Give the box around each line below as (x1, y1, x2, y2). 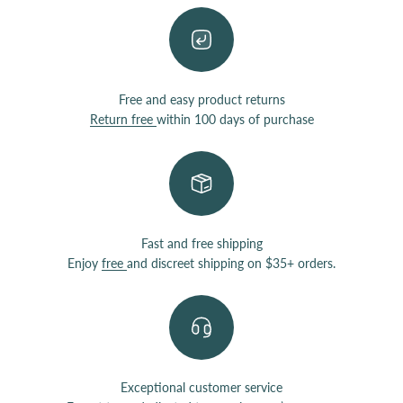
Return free (89, 111, 157, 127)
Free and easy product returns (118, 91, 285, 107)
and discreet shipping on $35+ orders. (127, 255, 336, 271)
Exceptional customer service (121, 379, 282, 395)
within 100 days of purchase (156, 111, 314, 127)
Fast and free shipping (140, 235, 263, 251)
